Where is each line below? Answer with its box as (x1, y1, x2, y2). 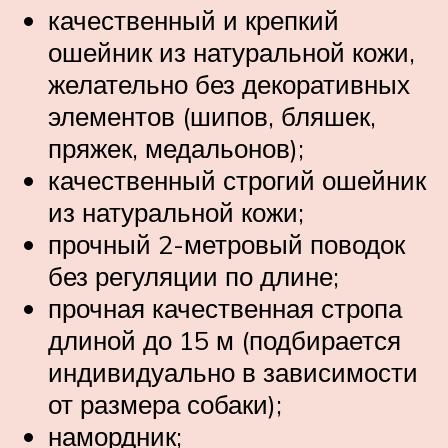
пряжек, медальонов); (48, 131, 304, 164)
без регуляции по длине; (48, 259, 339, 292)
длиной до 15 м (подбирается (48, 323, 401, 356)
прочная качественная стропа (48, 291, 402, 324)
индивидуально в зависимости (48, 355, 418, 388)
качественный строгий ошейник (48, 163, 426, 196)
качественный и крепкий (48, 3, 339, 36)
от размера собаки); (48, 387, 282, 420)
